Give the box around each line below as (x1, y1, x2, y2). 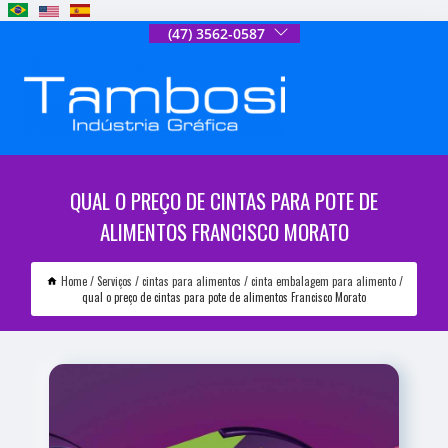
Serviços (96, 272, 132, 289)
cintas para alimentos (141, 272, 241, 289)
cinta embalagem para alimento (250, 272, 396, 289)
